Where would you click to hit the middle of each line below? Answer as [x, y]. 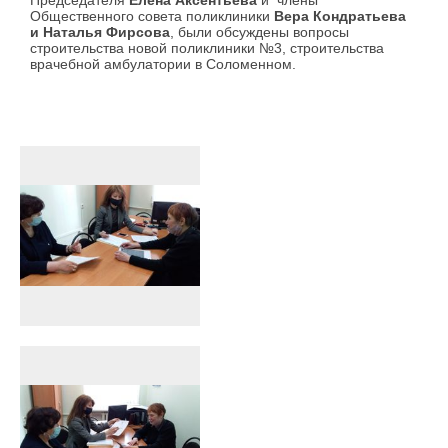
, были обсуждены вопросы [259, 32]
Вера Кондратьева [340, 16]
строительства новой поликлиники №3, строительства [207, 48]
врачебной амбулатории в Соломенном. [163, 64]
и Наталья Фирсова [100, 32]
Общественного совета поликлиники [152, 16]
